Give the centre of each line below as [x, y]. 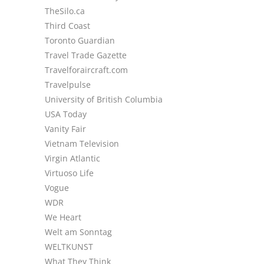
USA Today [66, 114]
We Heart [63, 217]
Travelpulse [68, 85]
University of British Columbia [104, 99]
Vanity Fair [65, 129]
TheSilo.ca [65, 11]
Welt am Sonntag [78, 232]
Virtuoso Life [69, 173]
